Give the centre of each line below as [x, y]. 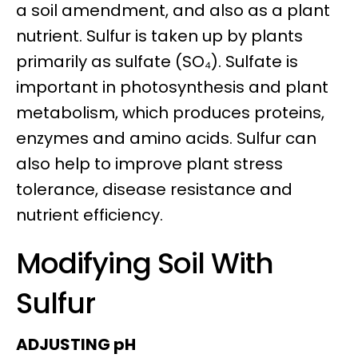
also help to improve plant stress [149, 163]
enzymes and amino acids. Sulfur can [166, 138]
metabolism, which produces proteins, [170, 112]
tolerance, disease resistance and [154, 189]
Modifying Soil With [145, 263]
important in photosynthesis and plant [172, 87]
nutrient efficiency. [89, 215]
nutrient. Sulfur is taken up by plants [159, 36]
